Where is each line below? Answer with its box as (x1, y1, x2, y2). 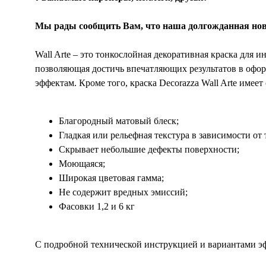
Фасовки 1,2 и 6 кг (59, 201, 135, 212)
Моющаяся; (59, 159, 105, 169)
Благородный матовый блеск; (59, 116, 179, 126)
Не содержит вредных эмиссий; (59, 187, 188, 198)
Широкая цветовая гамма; (59, 173, 164, 183)
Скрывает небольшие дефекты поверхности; (59, 144, 239, 155)
